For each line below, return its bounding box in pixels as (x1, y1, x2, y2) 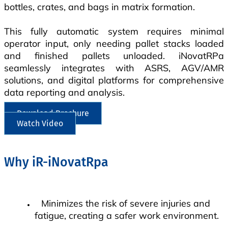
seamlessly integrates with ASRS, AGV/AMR (4, 62, 224, 74)
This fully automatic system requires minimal (4, 25, 224, 37)
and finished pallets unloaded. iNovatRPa (4, 49, 224, 62)
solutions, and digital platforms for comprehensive (4, 74, 224, 86)
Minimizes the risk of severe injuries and (41, 197, 210, 209)
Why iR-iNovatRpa (4, 154, 108, 170)
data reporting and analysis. (4, 86, 125, 98)
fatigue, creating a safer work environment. (35, 209, 219, 221)
